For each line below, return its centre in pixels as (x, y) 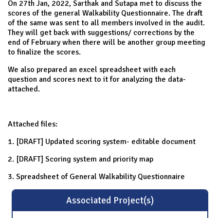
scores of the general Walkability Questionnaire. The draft (105, 13)
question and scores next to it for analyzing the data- (97, 79)
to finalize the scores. (44, 52)
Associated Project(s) (110, 201)
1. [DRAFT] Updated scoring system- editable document (102, 141)
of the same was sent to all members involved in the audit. (106, 23)
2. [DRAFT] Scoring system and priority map (81, 159)
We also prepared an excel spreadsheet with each (92, 69)
